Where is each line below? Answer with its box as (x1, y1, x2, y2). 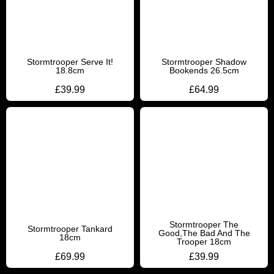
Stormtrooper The (169, 220, 239, 229)
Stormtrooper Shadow (161, 57, 246, 67)
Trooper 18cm (177, 237, 231, 246)
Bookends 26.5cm (169, 65, 239, 75)
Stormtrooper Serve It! (27, 57, 113, 67)
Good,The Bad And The (158, 228, 250, 238)
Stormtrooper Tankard (28, 224, 113, 234)
